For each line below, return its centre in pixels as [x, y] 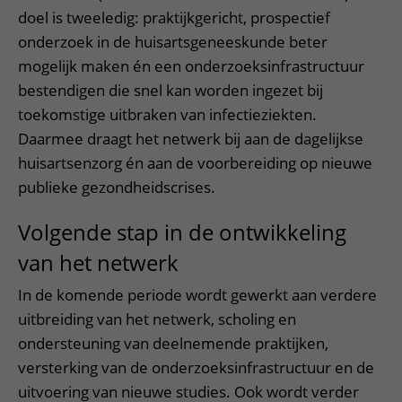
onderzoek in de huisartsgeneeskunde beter [173, 42]
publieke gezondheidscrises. [117, 188]
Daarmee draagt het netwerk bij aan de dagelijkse [191, 139]
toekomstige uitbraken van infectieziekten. [167, 115]
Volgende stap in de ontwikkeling [182, 232]
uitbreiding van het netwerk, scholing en [157, 319]
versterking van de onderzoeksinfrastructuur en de [196, 368]
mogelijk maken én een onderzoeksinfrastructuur [191, 66]
